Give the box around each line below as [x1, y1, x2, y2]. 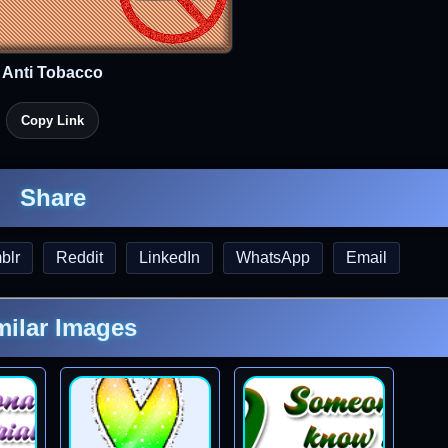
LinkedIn [139, 249, 200, 266]
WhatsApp [236, 249, 310, 266]
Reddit [56, 249, 103, 266]
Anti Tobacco [2, 64, 103, 81]
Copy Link [21, 113, 84, 128]
